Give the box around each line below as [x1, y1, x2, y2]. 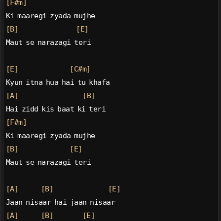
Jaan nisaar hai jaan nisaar [5, 198, 115, 207]
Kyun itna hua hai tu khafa [5, 78, 110, 87]
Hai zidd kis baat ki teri [5, 105, 106, 114]
